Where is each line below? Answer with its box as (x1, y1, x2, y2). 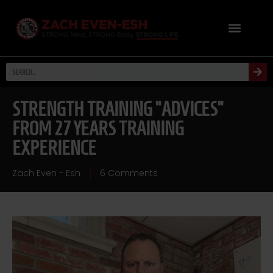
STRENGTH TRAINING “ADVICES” (12, 98, 224, 121)
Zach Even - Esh (12, 167, 80, 180)
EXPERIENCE (12, 137, 96, 160)
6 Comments (100, 167, 158, 180)
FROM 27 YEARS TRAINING (12, 118, 184, 140)
